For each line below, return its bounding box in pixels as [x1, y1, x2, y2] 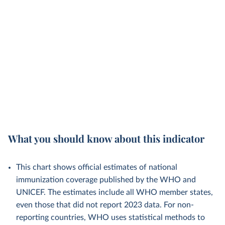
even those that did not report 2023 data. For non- [16, 201, 194, 209]
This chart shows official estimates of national [16, 163, 177, 171]
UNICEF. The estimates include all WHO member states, [16, 188, 213, 196]
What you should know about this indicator [8, 132, 204, 145]
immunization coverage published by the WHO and [16, 176, 196, 184]
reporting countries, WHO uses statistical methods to [16, 213, 205, 221]
